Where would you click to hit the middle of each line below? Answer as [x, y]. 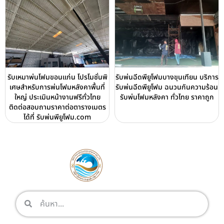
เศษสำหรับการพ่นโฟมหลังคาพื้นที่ [57, 87]
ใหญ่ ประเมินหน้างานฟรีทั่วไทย [57, 97]
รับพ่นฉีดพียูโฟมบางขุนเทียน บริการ [167, 77]
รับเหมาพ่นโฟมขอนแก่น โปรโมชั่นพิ [57, 77]
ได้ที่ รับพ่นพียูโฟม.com [57, 117]
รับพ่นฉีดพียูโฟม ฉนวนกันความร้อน [167, 87]
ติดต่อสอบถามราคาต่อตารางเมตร [57, 107]
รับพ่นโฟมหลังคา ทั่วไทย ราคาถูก [167, 97]
